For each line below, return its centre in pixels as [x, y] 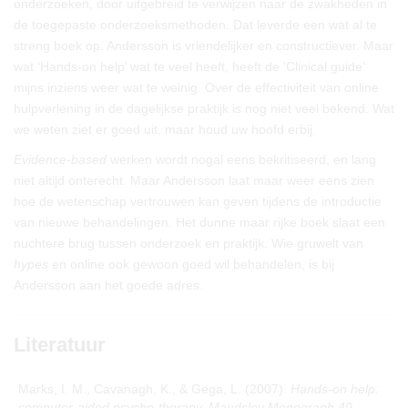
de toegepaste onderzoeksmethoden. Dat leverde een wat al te [195, 25]
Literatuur [60, 345]
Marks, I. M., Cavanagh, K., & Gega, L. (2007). [154, 389]
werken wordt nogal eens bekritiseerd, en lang [241, 159]
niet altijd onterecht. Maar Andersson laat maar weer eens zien [194, 180]
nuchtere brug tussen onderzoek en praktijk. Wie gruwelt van [189, 243]
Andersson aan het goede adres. [108, 285]
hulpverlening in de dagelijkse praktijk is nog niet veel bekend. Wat [204, 108]
